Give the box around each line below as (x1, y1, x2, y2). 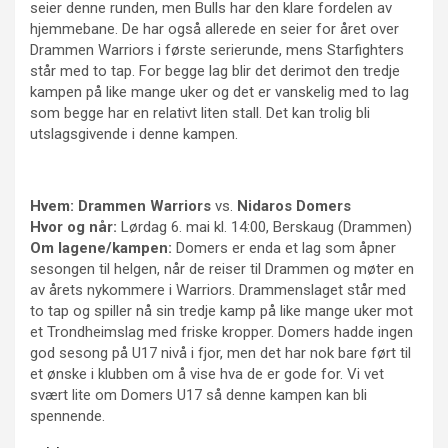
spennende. (30, 406, 105, 425)
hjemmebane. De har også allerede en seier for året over (30, 19, 399, 38)
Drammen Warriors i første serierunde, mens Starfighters (30, 40, 404, 59)
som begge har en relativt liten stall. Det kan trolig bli (30, 103, 370, 122)
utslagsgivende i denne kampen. (30, 124, 238, 143)
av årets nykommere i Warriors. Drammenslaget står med (30, 280, 406, 299)
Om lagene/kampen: (30, 238, 176, 257)
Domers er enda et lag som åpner (176, 238, 396, 257)
